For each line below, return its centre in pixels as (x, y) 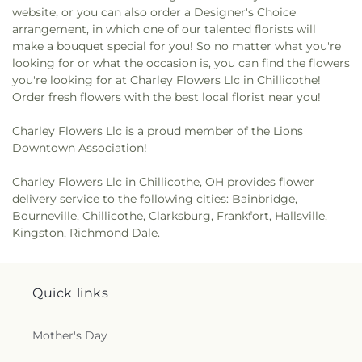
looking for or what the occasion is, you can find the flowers (181, 63)
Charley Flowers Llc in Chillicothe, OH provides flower (163, 181)
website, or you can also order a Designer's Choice (154, 12)
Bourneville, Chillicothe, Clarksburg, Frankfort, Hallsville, (170, 215)
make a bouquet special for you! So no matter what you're (177, 46)
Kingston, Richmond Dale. (86, 232)
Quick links (71, 293)
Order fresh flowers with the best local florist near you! (166, 97)
